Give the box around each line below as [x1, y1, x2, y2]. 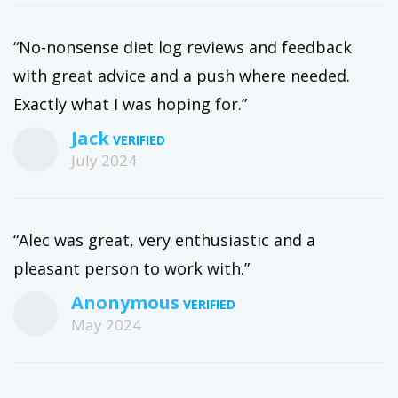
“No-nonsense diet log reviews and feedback [13, 36, 352, 58]
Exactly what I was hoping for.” [13, 93, 247, 115]
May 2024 [71, 314, 141, 335]
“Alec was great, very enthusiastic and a [13, 229, 315, 251]
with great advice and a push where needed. [13, 65, 350, 86]
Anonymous [71, 291, 179, 314]
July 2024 [71, 150, 137, 171]
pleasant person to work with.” [13, 258, 250, 279]
